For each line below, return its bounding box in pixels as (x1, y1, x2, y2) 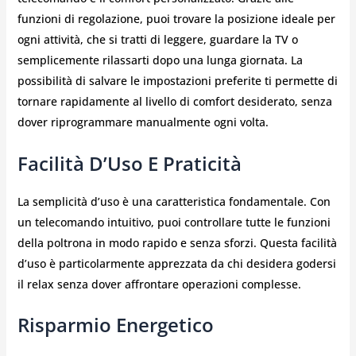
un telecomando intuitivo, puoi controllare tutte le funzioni (17, 214, 331, 230)
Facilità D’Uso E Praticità (17, 149, 242, 176)
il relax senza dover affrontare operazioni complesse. (17, 276, 301, 292)
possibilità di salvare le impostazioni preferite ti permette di (17, 73, 338, 89)
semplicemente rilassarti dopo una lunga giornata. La (17, 52, 303, 68)
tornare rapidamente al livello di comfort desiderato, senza (17, 94, 332, 110)
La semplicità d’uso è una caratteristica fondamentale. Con (17, 193, 331, 209)
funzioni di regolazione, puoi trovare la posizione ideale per (17, 11, 335, 27)
